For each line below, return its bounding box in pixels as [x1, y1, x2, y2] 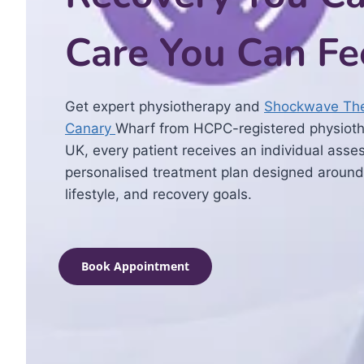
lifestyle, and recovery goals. [65, 186, 252, 202]
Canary [65, 120, 115, 136]
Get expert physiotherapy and [65, 98, 264, 115]
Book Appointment [81, 258, 189, 274]
